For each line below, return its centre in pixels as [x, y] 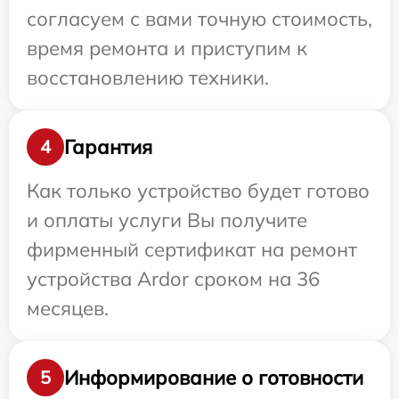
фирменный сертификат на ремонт [192, 249]
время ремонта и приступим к [167, 48]
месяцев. [68, 308]
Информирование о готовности [214, 377]
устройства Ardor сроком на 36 [173, 279]
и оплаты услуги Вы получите [167, 220]
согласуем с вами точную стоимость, [199, 19]
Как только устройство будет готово [198, 191]
